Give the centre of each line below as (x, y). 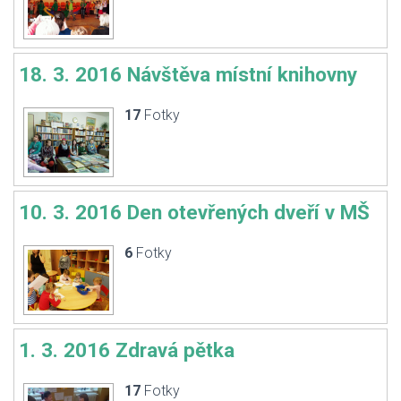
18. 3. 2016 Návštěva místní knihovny (188, 74)
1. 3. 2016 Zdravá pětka (127, 350)
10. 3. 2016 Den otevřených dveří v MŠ (194, 212)
